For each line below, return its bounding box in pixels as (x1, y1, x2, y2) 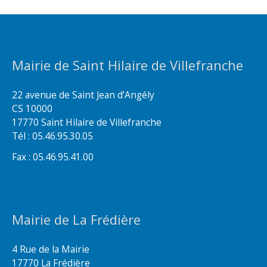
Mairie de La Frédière (12, 210, 141, 228)
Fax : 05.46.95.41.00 (12, 150, 94, 163)
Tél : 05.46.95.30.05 (12, 129, 93, 143)
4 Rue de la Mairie (12, 242, 89, 256)
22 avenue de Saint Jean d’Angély (12, 88, 154, 102)
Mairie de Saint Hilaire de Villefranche (12, 57, 243, 74)
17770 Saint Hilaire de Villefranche (12, 116, 162, 129)
